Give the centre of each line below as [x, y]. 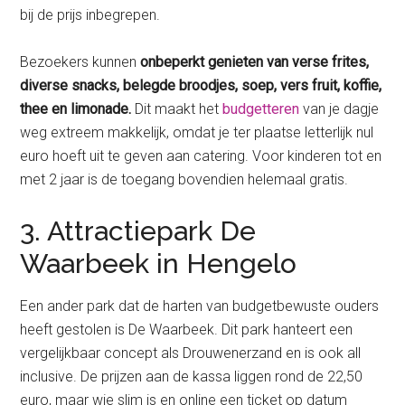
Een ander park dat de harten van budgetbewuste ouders [200, 306]
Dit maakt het [177, 109]
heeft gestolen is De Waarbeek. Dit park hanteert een [187, 330]
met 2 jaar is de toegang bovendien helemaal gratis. [184, 180]
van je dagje [339, 109]
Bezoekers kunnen [80, 62]
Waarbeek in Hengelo [159, 264]
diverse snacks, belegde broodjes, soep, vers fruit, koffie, [201, 86]
